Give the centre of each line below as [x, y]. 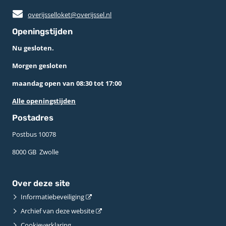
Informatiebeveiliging [53, 197]
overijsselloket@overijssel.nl [70, 14]
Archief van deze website [58, 211]
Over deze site [41, 184]
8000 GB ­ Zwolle [36, 152]
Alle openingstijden [44, 101]
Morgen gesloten [40, 65]
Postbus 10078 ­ [35, 134]
